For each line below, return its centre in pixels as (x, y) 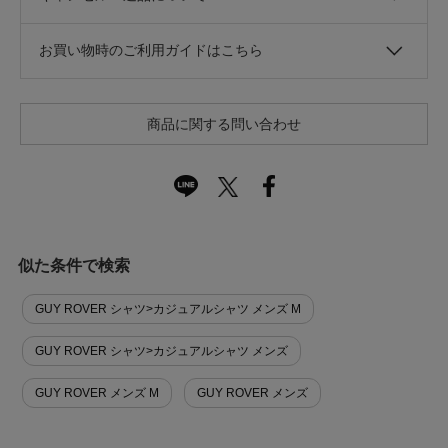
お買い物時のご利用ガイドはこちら (151, 49)
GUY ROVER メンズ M (96, 392)
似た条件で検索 (73, 265)
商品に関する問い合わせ (224, 123)
